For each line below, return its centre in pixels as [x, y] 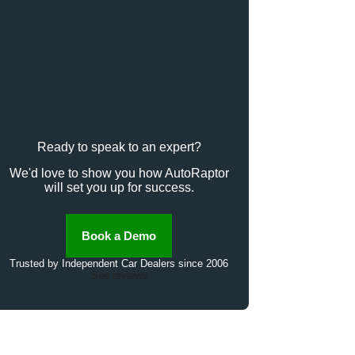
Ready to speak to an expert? [119, 41]
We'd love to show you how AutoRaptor [119, 67]
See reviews [119, 169]
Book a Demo [119, 129]
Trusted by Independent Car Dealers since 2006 [119, 157]
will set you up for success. [119, 81]
